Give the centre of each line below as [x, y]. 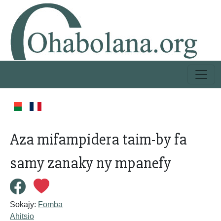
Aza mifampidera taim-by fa [98, 139]
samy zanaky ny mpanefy [91, 163]
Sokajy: [24, 204]
